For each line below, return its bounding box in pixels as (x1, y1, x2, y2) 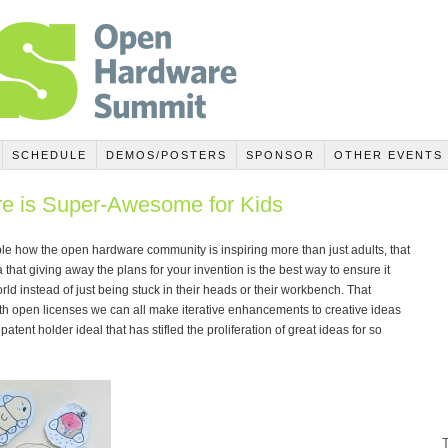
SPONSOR (245, 148, 315, 161)
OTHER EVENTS (333, 148, 443, 161)
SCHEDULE (11, 148, 87, 161)
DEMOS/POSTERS (105, 148, 227, 161)
